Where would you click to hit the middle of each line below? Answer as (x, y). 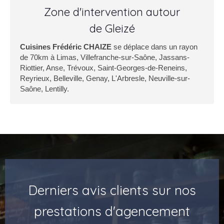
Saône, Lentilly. (44, 89)
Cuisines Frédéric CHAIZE (66, 47)
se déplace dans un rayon (154, 47)
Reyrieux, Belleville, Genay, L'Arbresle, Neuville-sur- (105, 78)
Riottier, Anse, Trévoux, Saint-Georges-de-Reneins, (103, 68)
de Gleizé (112, 28)
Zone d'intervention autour (112, 12)
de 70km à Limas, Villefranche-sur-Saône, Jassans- (105, 57)
